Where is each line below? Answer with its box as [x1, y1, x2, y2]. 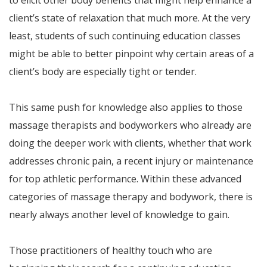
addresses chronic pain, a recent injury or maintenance [9, 154, 253, 167]
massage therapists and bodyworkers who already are [9, 119, 252, 132]
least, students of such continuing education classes [9, 29, 241, 42]
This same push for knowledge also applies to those [9, 101, 243, 114]
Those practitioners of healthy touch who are [9, 244, 212, 257]
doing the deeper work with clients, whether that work [9, 136, 252, 150]
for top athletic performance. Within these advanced [9, 172, 241, 185]
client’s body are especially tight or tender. [9, 65, 197, 78]
